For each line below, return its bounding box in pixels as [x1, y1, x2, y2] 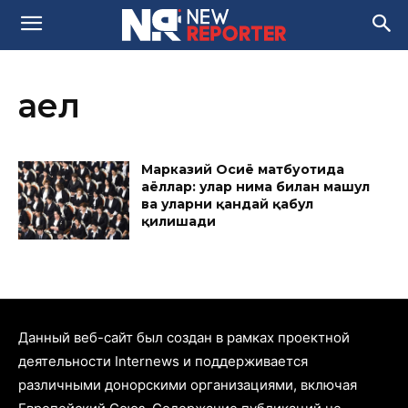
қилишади [141, 213, 217, 229]
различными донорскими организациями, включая [18, 375, 357, 393]
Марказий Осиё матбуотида [141, 161, 345, 178]
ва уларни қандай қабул [141, 196, 314, 212]
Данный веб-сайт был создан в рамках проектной [18, 328, 350, 346]
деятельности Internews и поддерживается [18, 352, 308, 370]
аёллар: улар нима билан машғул [141, 178, 371, 195]
